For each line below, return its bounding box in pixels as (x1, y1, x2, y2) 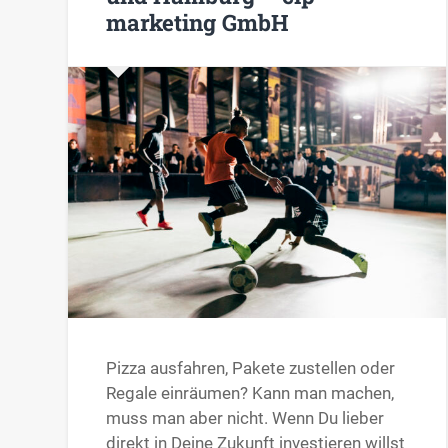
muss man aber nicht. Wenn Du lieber (106, 407, 385, 428)
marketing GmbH (106, 6, 290, 37)
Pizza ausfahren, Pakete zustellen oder (106, 357, 396, 378)
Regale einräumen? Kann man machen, (106, 382, 395, 403)
